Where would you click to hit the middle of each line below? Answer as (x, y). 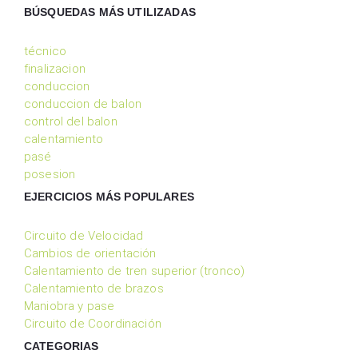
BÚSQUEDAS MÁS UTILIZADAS (110, 12)
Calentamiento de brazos (94, 288)
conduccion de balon (83, 103)
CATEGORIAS (62, 346)
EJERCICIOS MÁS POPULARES (109, 196)
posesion (50, 174)
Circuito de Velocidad (84, 235)
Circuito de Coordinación (93, 323)
